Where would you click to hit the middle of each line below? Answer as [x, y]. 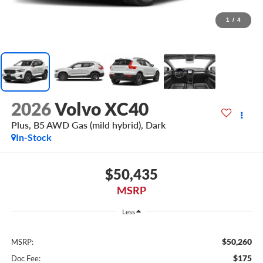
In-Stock [33, 137]
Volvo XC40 [101, 109]
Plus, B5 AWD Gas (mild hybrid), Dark [88, 125]
